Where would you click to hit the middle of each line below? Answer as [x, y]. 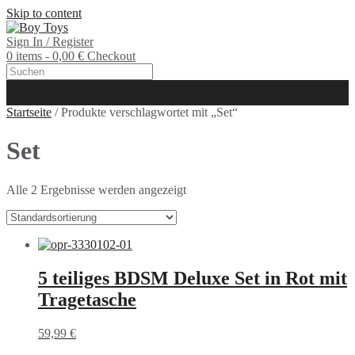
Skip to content [44, 13]
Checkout [111, 56]
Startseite [29, 112]
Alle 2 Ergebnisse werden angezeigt [96, 189]
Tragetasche [87, 299]
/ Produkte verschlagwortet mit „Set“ [145, 112]
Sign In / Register [50, 42]
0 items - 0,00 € [47, 56]
